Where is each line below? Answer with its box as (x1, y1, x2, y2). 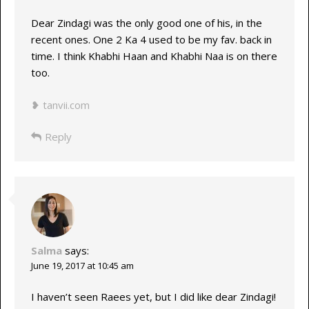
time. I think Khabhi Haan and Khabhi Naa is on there (30, 49, 277, 63)
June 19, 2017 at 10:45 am (30, 259, 134, 272)
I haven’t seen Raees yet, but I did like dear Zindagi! (30, 289, 276, 303)
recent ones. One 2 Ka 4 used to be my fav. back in (30, 32, 272, 47)
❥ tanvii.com (30, 97, 90, 112)
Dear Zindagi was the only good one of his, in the (30, 16, 262, 30)
